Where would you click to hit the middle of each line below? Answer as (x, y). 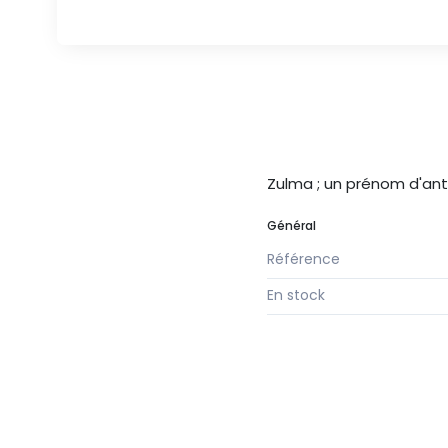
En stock (296, 295)
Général (291, 226)
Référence (303, 259)
